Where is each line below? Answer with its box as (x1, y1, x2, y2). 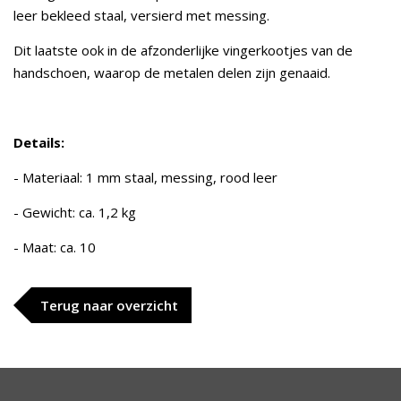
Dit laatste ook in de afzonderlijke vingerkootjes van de (13, 41, 353, 59)
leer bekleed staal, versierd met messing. (13, 6, 273, 24)
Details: (13, 133, 64, 151)
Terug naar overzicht (40, 296, 178, 314)
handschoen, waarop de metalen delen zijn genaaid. (13, 64, 330, 81)
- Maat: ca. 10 (13, 238, 99, 256)
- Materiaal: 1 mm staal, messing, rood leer (13, 168, 277, 186)
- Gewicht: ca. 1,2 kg (13, 203, 136, 221)
